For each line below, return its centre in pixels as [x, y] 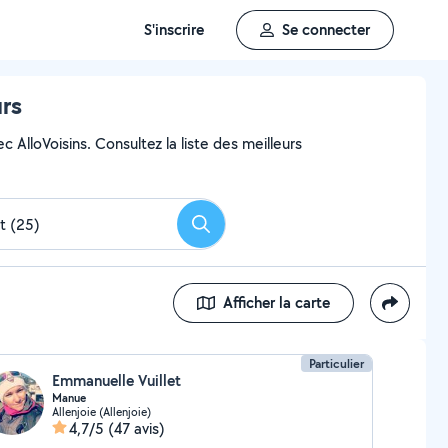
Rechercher [237, 230]
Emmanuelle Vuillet [116, 380]
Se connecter [326, 29]
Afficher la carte [276, 302]
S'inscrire [174, 29]
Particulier [337, 363]
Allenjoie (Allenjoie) [101, 411]
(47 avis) [136, 428]
